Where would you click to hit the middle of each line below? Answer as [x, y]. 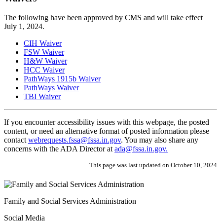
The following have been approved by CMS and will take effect [103, 17]
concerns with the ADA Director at [59, 148]
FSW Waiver [44, 52]
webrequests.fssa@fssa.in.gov [74, 140]
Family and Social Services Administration [70, 201]
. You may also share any [160, 140]
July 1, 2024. [24, 26]
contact [16, 140]
